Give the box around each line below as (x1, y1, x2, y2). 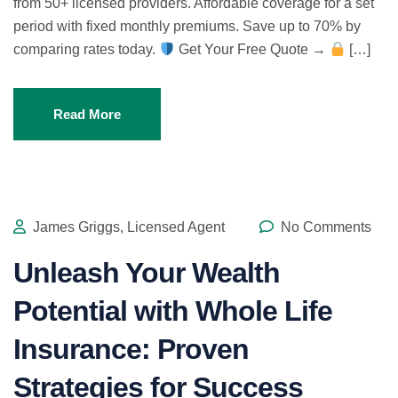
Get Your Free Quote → (175, 42, 330, 58)
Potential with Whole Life (13, 295, 332, 328)
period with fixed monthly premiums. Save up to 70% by (13, 19, 361, 35)
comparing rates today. (13, 42, 159, 58)
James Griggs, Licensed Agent (29, 219, 225, 235)
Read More (53, 107, 121, 123)
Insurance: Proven (13, 333, 249, 366)
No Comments (277, 219, 371, 235)
